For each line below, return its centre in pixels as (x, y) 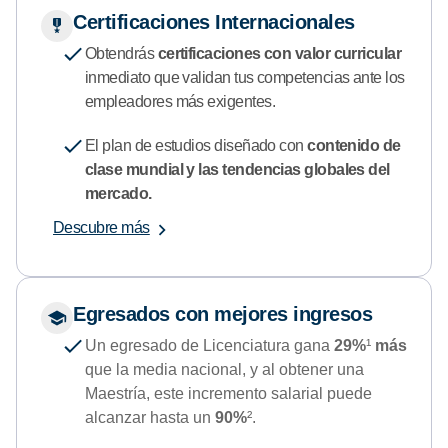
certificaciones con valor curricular (279, 53)
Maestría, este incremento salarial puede (228, 393)
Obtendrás (121, 53)
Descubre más (101, 227)
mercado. (118, 193)
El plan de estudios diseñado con (196, 145)
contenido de (354, 145)
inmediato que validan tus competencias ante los (245, 77)
